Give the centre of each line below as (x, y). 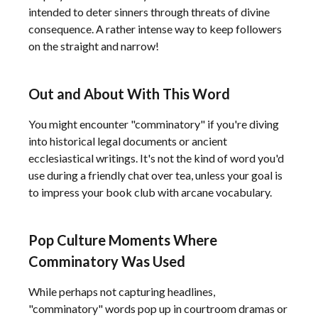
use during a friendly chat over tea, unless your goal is (155, 175)
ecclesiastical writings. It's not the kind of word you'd (156, 158)
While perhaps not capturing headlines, (122, 291)
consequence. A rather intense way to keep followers (155, 29)
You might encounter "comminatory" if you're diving (154, 124)
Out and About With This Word (129, 94)
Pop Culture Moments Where (123, 240)
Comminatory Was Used (107, 261)
